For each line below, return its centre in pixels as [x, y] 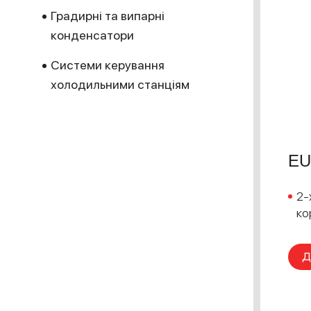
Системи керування [108, 65]
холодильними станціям [120, 84]
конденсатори [92, 35]
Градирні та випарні [108, 16]
